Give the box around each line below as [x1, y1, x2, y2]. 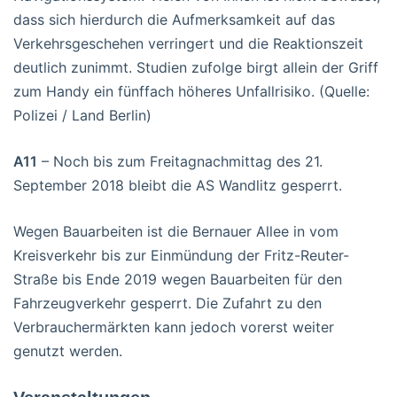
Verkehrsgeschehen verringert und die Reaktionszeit [13, 34, 363, 52]
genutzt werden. [13, 341, 122, 360]
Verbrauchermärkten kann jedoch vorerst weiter [13, 317, 334, 336]
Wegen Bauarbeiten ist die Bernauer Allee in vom [13, 222, 339, 240]
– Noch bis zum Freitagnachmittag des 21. [37, 152, 323, 170]
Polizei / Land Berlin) [13, 105, 152, 124]
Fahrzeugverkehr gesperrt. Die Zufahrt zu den [13, 293, 322, 312]
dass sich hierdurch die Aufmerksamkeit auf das [13, 10, 335, 28]
